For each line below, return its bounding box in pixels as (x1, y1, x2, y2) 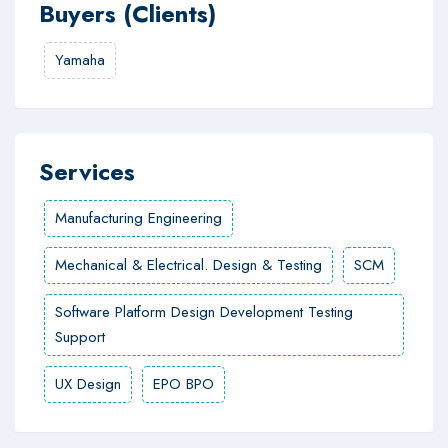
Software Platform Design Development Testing (55, 301, 353, 323)
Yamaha (55, 49, 105, 71)
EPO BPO (153, 373, 214, 395)
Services (39, 154, 135, 189)
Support (55, 326, 105, 348)
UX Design (55, 373, 121, 395)
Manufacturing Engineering (55, 207, 222, 229)
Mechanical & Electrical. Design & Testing (55, 254, 322, 276)
